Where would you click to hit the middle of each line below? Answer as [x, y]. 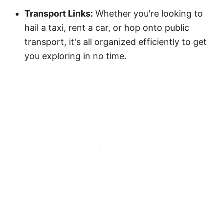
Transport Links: [59, 13]
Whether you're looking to [148, 13]
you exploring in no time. [76, 56]
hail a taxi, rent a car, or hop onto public [107, 27]
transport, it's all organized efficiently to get [116, 42]
